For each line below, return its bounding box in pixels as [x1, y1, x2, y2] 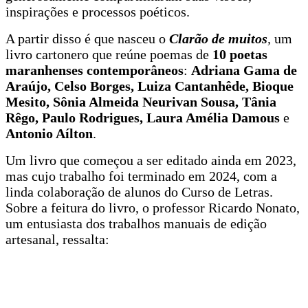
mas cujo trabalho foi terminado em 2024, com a [5, 168, 277, 184]
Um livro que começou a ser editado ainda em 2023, [5, 152, 296, 168]
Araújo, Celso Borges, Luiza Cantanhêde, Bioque [5, 78, 294, 93]
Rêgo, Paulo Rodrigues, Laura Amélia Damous [5, 109, 283, 125]
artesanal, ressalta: [5, 231, 109, 247]
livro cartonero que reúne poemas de [5, 46, 212, 62]
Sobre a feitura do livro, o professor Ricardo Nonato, [5, 199, 300, 215]
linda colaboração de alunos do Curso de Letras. [5, 184, 273, 199]
